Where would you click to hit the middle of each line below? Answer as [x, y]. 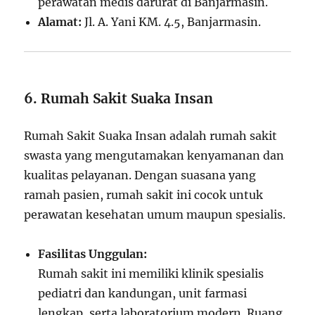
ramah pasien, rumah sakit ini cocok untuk [144, 195]
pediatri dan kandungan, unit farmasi [143, 294]
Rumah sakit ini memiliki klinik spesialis [151, 274]
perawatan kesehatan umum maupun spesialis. [155, 215]
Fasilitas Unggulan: [93, 254]
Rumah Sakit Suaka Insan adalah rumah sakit [151, 136]
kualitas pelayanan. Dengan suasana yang [140, 175]
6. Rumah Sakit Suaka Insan [119, 99]
